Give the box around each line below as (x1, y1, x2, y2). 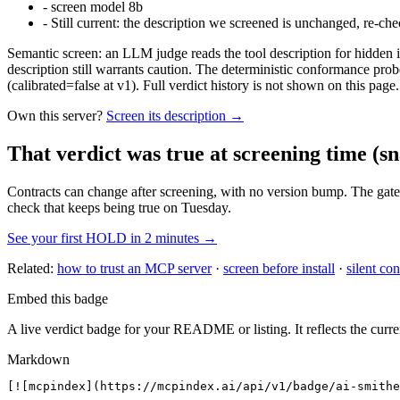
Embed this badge (7, 291, 108, 307)
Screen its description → (106, 108, 244, 124)
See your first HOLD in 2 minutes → (7, 230, 217, 246)
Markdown (7, 352, 70, 368)
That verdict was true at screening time (7, 142, 367, 166)
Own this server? (7, 108, 103, 124)
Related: (7, 261, 54, 277)
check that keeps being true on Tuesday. (7, 200, 231, 216)
